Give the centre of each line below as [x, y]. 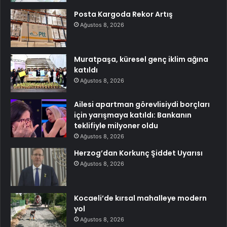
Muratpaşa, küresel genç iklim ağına [141, 60]
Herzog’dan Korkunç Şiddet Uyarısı [138, 153]
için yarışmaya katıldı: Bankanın [133, 115]
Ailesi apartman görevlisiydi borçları [142, 105]
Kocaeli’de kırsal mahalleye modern [140, 198]
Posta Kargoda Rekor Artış [123, 14]
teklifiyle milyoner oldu [116, 126]
